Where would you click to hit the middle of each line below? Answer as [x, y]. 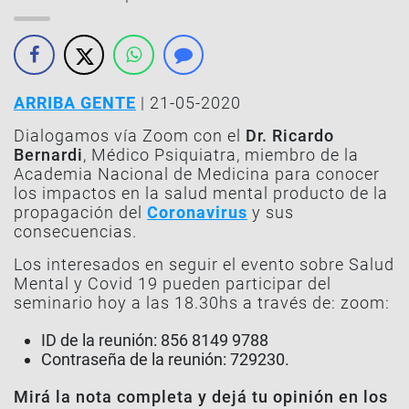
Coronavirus [197, 212]
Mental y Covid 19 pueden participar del [173, 283]
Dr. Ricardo [290, 136]
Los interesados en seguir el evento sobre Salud [204, 264]
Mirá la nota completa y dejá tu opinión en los [201, 397]
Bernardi [48, 155]
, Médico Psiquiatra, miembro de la [221, 155]
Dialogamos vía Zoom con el [130, 136]
